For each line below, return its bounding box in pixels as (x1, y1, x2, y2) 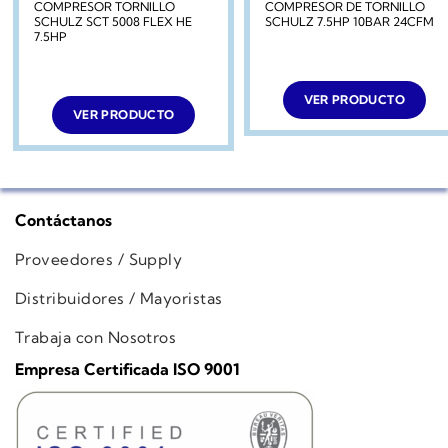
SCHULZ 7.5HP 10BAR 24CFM (265, 13, 434, 29)
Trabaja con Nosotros (15, 327, 177, 347)
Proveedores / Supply (15, 250, 183, 270)
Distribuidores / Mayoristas (15, 288, 223, 308)
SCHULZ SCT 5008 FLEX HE (34, 13, 193, 29)
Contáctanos (15, 210, 112, 231)
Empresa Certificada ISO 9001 (15, 359, 240, 380)
